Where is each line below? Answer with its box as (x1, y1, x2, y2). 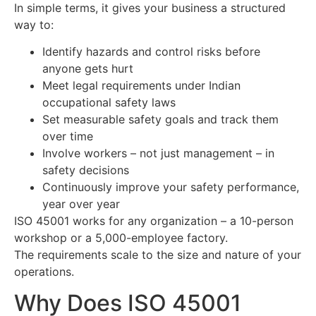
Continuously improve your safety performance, (42, 180, 299, 195)
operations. (14, 265, 74, 279)
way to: (14, 17, 54, 32)
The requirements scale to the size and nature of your (14, 248, 301, 262)
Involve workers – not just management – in (42, 146, 274, 161)
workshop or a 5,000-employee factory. (14, 231, 228, 245)
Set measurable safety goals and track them (42, 112, 279, 127)
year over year (42, 197, 120, 212)
